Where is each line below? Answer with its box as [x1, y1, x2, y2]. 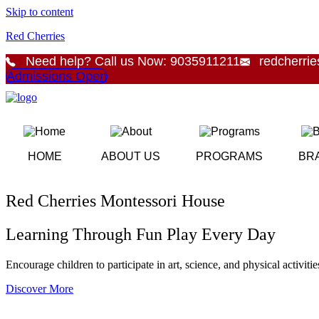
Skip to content [6, 6, 73, 18]
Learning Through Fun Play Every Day [6, 224, 276, 244]
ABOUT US [101, 150, 160, 162]
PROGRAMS [196, 150, 263, 162]
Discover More [6, 282, 73, 295]
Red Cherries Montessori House [6, 191, 225, 210]
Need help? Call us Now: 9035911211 [25, 54, 240, 68]
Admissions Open [6, 69, 107, 83]
